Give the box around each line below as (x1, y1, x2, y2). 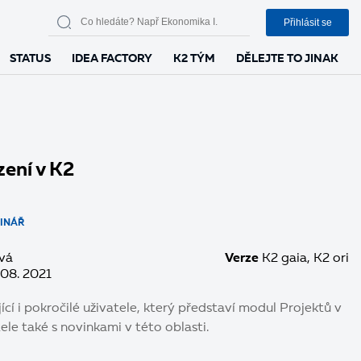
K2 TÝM (173, 53, 215, 64)
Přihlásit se (283, 16, 332, 28)
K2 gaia (262, 252, 307, 265)
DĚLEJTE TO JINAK (236, 53, 338, 64)
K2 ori (313, 252, 349, 265)
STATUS (10, 53, 51, 64)
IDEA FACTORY (72, 53, 152, 64)
